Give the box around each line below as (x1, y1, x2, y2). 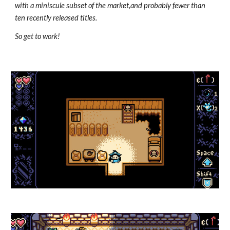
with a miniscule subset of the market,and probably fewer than (15, 1, 206, 10)
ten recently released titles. (15, 13, 98, 22)
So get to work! (15, 32, 61, 41)
